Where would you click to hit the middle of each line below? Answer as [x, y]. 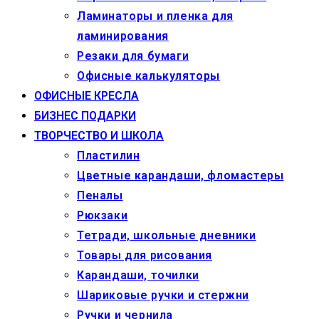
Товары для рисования [145, 255]
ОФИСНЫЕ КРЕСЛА [87, 95]
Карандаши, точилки [138, 275]
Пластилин [109, 155]
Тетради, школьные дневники [167, 235]
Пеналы [100, 195]
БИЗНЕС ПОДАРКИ [85, 115]
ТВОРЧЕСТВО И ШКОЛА [99, 135]
